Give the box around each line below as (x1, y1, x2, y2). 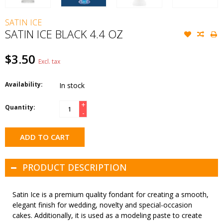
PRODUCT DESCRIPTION (22, 161, 127, 174)
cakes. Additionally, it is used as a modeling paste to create (12, 211, 202, 221)
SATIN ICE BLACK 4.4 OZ (5, 26, 123, 42)
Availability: (5, 80, 43, 89)
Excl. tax (38, 57, 60, 66)
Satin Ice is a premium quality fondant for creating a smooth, (12, 190, 209, 200)
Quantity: (5, 103, 35, 112)
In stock (59, 81, 85, 91)
